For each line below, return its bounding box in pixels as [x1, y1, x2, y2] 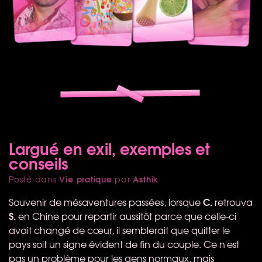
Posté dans [9, 173, 60, 185]
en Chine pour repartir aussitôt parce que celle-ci [16, 208, 236, 223]
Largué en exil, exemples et [9, 136, 210, 160]
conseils [9, 150, 68, 174]
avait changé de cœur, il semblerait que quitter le [9, 222, 230, 237]
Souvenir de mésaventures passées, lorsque [9, 194, 203, 209]
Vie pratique [59, 172, 112, 185]
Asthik [133, 172, 159, 185]
